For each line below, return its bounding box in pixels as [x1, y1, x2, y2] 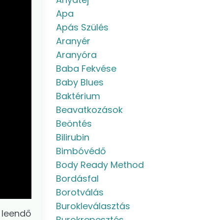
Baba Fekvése [55, 62, 116, 75]
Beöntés [55, 117, 92, 130]
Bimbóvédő [55, 145, 106, 157]
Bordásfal [55, 172, 99, 185]
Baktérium [55, 90, 100, 102]
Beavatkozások [55, 104, 123, 116]
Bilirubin [55, 131, 89, 143]
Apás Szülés [55, 21, 109, 33]
